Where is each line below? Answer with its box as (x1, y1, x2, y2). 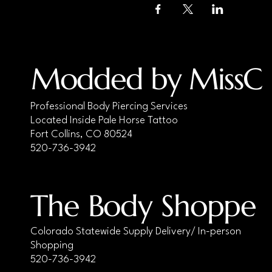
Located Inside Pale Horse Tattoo (30, 115, 178, 126)
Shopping (30, 240, 76, 251)
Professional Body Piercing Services (30, 101, 188, 112)
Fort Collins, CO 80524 (30, 129, 132, 140)
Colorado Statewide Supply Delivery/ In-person (30, 226, 241, 237)
